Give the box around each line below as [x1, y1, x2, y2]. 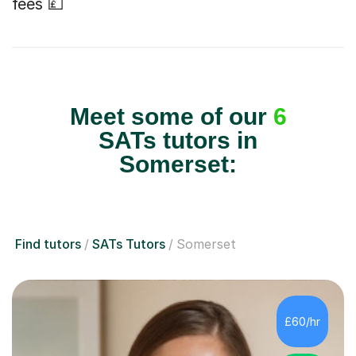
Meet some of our [69, 103, 273, 130]
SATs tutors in [99, 127, 257, 154]
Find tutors [15, 236, 81, 253]
